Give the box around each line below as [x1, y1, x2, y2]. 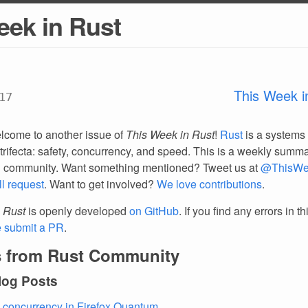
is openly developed [25, 203, 129, 219]
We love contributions [157, 176, 262, 192]
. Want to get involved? [44, 176, 157, 192]
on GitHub [129, 203, 179, 219]
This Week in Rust [126, 126, 214, 142]
